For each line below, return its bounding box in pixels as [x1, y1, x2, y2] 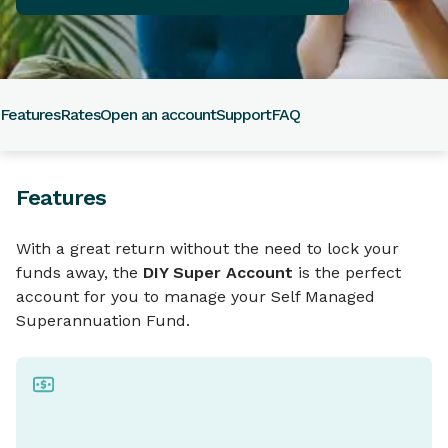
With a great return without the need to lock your [16, 239, 399, 259]
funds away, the [16, 263, 143, 283]
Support [216, 105, 271, 125]
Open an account [100, 105, 216, 125]
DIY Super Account [143, 263, 293, 283]
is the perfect [293, 263, 401, 283]
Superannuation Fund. [16, 311, 190, 331]
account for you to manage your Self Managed [16, 287, 375, 307]
